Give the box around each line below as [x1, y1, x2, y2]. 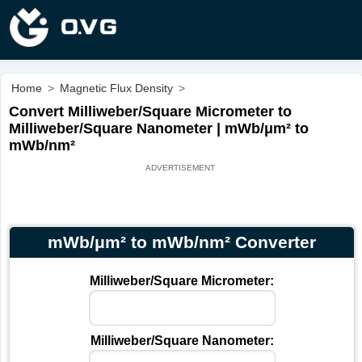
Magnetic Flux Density [60, 81, 173, 95]
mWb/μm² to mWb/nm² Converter [48, 232, 316, 251]
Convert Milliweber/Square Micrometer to [8, 103, 292, 120]
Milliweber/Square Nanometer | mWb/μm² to [8, 120, 309, 137]
